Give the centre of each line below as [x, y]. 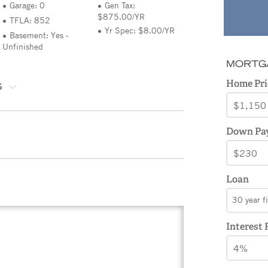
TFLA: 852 [30, 20]
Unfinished [23, 46]
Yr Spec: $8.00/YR [139, 30]
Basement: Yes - [39, 35]
